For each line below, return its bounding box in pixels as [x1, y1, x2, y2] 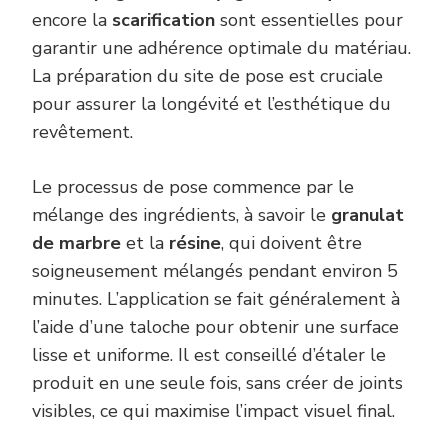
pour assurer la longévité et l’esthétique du [32, 92, 391, 117]
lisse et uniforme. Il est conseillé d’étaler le [32, 343, 386, 368]
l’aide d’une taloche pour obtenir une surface [32, 315, 399, 340]
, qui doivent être [221, 231, 362, 256]
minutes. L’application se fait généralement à [32, 287, 400, 312]
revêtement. [32, 120, 133, 145]
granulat [331, 203, 404, 228]
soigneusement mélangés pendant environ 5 [32, 259, 398, 284]
